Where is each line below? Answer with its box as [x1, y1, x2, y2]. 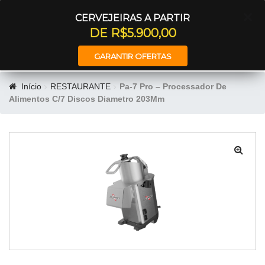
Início [21, 82, 41, 91]
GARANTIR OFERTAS [93, 51, 172, 61]
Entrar [225, 10, 255, 24]
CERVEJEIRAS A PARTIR [75, 12, 190, 24]
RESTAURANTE [50, 82, 111, 91]
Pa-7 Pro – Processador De [119, 82, 227, 91]
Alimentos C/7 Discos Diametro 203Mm [9, 94, 164, 104]
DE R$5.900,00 [89, 26, 176, 40]
